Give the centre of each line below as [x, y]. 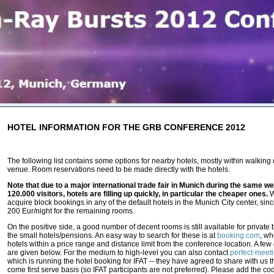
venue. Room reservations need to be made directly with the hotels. [119, 169]
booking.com [239, 235]
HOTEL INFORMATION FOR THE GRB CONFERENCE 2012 [126, 127]
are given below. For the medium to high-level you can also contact [119, 253]
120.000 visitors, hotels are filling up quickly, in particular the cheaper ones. [138, 194]
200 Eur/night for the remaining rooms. [71, 211]
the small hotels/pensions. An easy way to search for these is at [112, 235]
